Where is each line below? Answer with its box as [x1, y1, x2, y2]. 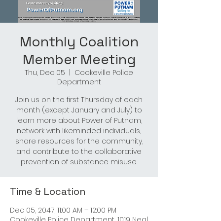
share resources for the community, [15, 136, 143, 146]
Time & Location [10, 185, 86, 198]
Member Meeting [22, 50, 136, 68]
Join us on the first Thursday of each [15, 95, 143, 105]
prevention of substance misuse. [21, 157, 137, 167]
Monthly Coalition [19, 33, 139, 50]
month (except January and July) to [16, 105, 142, 115]
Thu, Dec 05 [25, 68, 65, 77]
